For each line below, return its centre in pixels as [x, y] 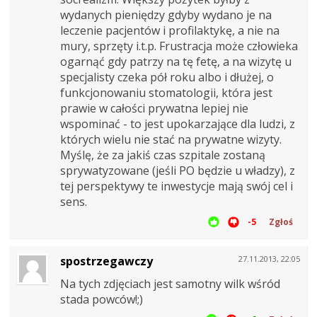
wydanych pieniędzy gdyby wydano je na [166, 15]
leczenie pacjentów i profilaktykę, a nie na [170, 30]
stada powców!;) [102, 299]
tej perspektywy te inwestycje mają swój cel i [177, 186]
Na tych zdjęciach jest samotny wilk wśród [170, 283]
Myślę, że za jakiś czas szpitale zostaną [163, 155]
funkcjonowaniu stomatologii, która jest [166, 92]
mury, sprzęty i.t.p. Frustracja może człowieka [179, 46]
